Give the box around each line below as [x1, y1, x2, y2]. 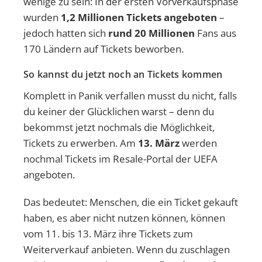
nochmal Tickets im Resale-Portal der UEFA [23, 151, 218, 166]
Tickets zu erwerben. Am [23, 136, 138, 150]
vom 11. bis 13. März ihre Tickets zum [23, 226, 193, 240]
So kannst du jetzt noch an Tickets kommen [23, 67, 223, 81]
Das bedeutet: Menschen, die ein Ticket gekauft [23, 195, 238, 209]
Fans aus [195, 26, 236, 40]
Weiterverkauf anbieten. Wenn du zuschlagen [23, 242, 230, 256]
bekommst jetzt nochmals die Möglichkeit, [23, 120, 215, 134]
